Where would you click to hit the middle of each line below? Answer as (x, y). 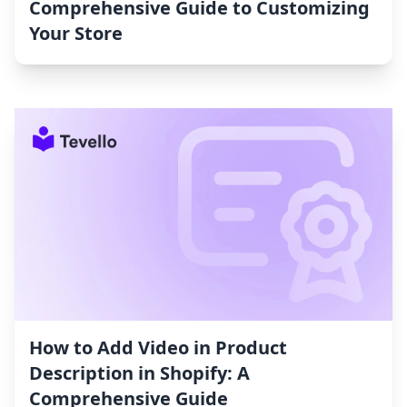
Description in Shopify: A (139, 373)
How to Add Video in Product (158, 348)
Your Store (76, 34)
